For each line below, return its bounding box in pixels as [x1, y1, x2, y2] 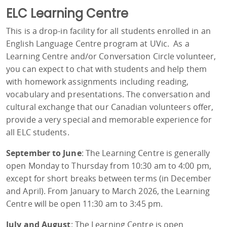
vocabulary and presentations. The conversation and [6, 89, 211, 100]
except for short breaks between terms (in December [6, 173, 212, 184]
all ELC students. [6, 127, 69, 138]
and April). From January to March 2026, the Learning [6, 185, 210, 197]
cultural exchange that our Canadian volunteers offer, [6, 101, 214, 113]
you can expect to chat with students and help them [6, 63, 207, 75]
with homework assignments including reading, [6, 76, 189, 88]
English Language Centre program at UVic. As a [6, 38, 190, 50]
